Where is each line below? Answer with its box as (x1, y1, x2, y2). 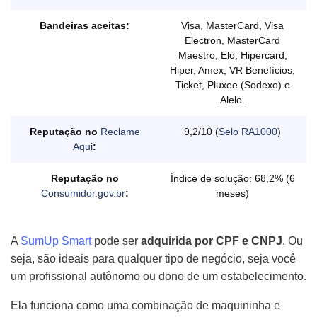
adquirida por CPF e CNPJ (141, 234, 282, 247)
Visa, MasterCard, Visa (181, 19, 284, 31)
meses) (216, 187, 249, 199)
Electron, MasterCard (185, 34, 280, 46)
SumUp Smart (21, 234, 91, 247)
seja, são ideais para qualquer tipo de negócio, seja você (11, 252, 296, 265)
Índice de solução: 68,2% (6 (170, 172, 295, 184)
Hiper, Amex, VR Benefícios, (170, 64, 295, 76)
